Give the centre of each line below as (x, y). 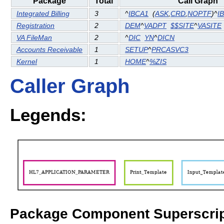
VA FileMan (34, 38)
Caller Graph (70, 86)
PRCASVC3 (170, 50)
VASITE (209, 26)
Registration (35, 26)
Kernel (27, 62)
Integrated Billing (43, 14)
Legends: (48, 114)
